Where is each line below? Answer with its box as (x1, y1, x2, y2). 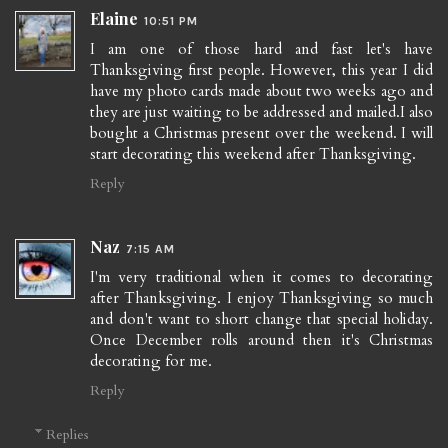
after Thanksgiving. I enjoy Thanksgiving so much (90, 288, 433, 309)
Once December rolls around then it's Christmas (90, 330, 433, 351)
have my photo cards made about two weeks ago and (90, 80, 433, 101)
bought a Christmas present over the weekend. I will (90, 122, 433, 143)
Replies (46, 424, 89, 444)
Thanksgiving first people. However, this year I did (90, 59, 433, 80)
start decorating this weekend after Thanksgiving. (90, 143, 416, 164)
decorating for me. (90, 351, 212, 372)
